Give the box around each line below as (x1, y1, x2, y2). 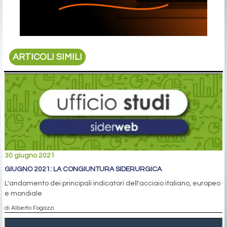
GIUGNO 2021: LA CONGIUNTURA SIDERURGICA (5, 166, 162, 173)
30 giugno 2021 (5, 152, 55, 160)
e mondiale (5, 190, 42, 198)
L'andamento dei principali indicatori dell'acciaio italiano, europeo (5, 180, 220, 187)
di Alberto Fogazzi (5, 205, 54, 211)
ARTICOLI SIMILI (13, 52, 83, 62)
